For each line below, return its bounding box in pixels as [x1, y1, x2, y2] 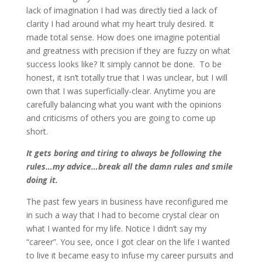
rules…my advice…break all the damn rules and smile [26, 161, 233, 172]
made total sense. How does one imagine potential [26, 32, 220, 43]
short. [26, 126, 48, 137]
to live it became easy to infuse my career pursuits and [26, 250, 233, 261]
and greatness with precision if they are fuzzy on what [26, 45, 230, 56]
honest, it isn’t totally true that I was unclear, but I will [26, 72, 227, 83]
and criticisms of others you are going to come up [26, 112, 216, 123]
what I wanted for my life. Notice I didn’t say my [26, 223, 206, 234]
